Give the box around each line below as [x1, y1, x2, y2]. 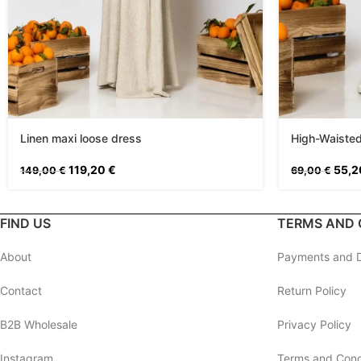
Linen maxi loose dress [20, 131, 142, 145]
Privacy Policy [276, 317, 351, 331]
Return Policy [276, 283, 346, 297]
